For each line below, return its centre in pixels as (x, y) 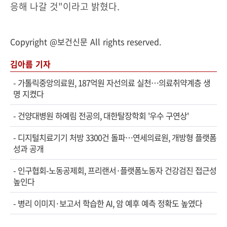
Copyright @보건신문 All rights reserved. (86, 42)
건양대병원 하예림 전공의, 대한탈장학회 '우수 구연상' (103, 116)
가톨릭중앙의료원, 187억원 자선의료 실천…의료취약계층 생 (114, 83)
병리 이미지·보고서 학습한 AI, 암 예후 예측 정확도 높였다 (110, 203)
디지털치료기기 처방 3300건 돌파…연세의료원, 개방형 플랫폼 (117, 137)
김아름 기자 (30, 64)
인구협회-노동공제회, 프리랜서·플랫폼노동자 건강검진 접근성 (117, 170)
